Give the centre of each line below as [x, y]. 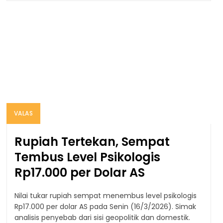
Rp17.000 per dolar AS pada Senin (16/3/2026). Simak [105, 206]
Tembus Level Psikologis [87, 157]
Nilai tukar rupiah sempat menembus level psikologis [105, 195]
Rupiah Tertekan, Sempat [92, 141]
